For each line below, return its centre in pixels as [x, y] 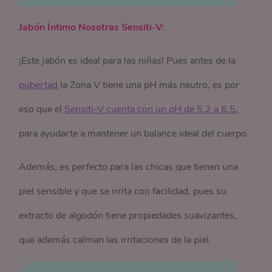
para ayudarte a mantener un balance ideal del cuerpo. [134, 134]
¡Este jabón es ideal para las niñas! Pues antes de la [127, 61]
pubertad [39, 85]
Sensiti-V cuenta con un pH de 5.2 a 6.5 [150, 109]
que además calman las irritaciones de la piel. [115, 240]
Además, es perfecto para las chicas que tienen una [129, 167]
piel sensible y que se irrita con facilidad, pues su [123, 191]
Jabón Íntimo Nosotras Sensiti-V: [92, 27]
